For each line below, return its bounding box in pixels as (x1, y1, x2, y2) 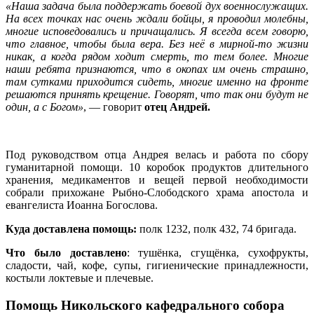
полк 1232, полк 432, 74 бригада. (137, 223, 296, 235)
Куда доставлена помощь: (6, 223, 137, 235)
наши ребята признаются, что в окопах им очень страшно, (6, 63, 308, 76)
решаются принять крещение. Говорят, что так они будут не (6, 88, 308, 101)
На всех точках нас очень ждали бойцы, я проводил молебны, (6, 13, 308, 25)
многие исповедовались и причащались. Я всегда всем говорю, (6, 25, 308, 38)
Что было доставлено (6, 247, 127, 259)
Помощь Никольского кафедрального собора (6, 297, 285, 313)
